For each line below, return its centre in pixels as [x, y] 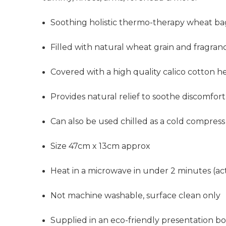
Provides [69, 96]
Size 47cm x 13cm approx [101, 146]
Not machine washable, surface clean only [136, 195]
